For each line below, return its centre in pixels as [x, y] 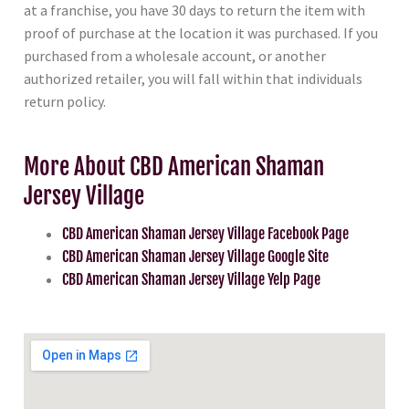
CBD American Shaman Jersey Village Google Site [195, 257]
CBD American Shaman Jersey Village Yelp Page [191, 280]
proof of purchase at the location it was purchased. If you [201, 33]
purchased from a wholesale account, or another [175, 56]
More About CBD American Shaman [174, 167]
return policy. [65, 102]
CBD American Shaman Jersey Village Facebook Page [205, 234]
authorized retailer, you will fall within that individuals [193, 79]
